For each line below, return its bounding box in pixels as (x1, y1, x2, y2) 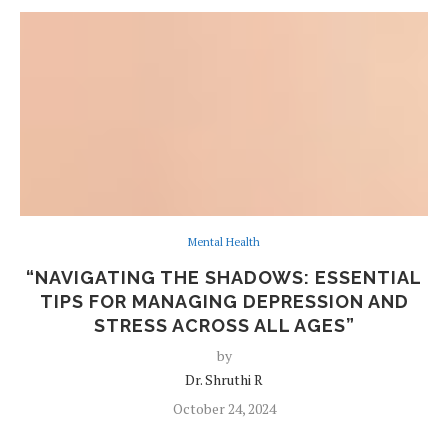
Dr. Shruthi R (185, 370, 263, 389)
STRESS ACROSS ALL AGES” (93, 315, 355, 336)
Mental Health (188, 235, 260, 249)
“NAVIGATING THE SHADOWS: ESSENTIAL (26, 267, 422, 288)
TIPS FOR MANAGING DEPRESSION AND (39, 291, 409, 312)
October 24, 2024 (172, 399, 276, 418)
